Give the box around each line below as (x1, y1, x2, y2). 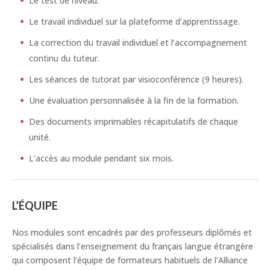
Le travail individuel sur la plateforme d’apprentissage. (29, 16, 240, 28)
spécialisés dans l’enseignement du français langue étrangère (12, 240, 253, 253)
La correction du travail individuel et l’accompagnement (29, 37, 247, 49)
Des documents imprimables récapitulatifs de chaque (29, 116, 238, 128)
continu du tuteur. (29, 52, 99, 64)
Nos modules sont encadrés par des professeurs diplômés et (12, 227, 252, 239)
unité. (29, 131, 51, 143)
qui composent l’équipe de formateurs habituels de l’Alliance (12, 254, 248, 266)
